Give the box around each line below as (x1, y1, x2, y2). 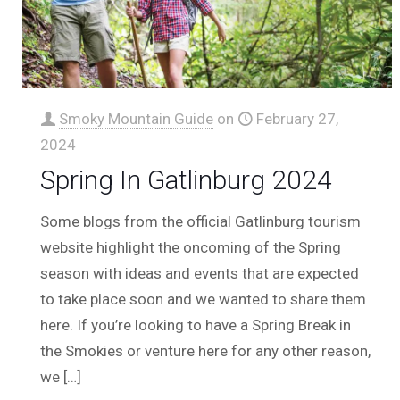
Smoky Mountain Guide (59, 110, 214, 129)
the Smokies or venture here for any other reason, (40, 342, 371, 361)
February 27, (256, 110, 339, 129)
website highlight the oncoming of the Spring (40, 238, 342, 257)
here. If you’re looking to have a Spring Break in (40, 316, 352, 335)
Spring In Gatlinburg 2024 (40, 164, 333, 196)
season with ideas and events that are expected (40, 264, 360, 283)
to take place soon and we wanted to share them (40, 290, 367, 309)
